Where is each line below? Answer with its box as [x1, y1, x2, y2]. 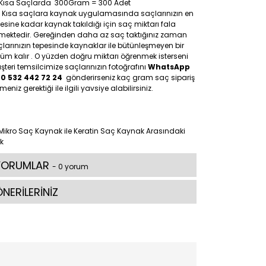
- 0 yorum [52, 161, 88, 172]
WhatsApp [148, 62, 190, 72]
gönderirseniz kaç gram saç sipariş [64, 72, 195, 83]
